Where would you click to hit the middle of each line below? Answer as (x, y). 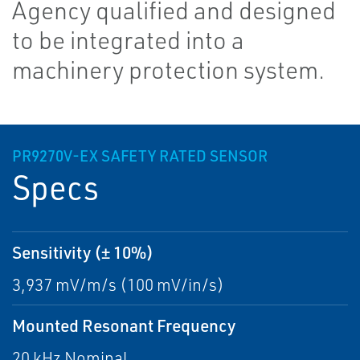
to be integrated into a (128, 40)
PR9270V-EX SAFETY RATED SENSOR (140, 156)
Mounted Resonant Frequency (124, 325)
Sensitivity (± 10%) (83, 252)
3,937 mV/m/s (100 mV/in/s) (118, 285)
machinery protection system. (168, 70)
